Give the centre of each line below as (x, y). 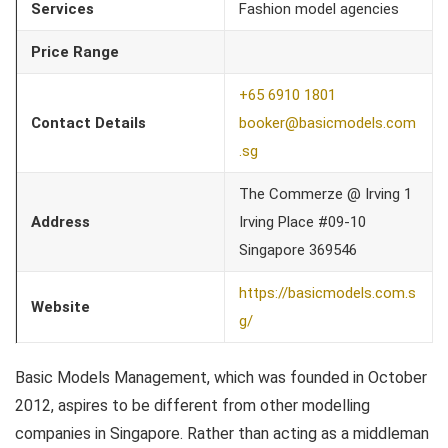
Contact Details (88, 122)
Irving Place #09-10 (302, 221)
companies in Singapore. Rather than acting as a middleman (222, 433)
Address (60, 221)
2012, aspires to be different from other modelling (192, 405)
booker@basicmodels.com (327, 122)
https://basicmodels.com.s (327, 292)
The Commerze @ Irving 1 (325, 193)
